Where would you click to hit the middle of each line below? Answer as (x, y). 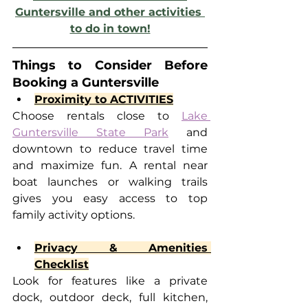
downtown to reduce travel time (110, 148)
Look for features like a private (110, 280)
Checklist (62, 264)
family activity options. (74, 214)
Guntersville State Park (90, 132)
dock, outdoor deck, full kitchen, (110, 297)
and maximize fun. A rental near (110, 165)
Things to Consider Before (110, 65)
